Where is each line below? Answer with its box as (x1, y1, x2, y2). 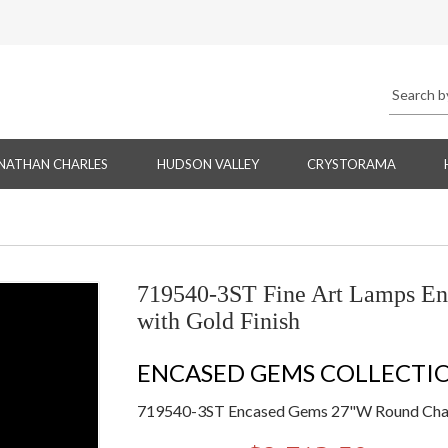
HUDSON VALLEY (156, 156, 259, 173)
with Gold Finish (136, 308, 300, 335)
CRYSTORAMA (306, 156, 396, 173)
